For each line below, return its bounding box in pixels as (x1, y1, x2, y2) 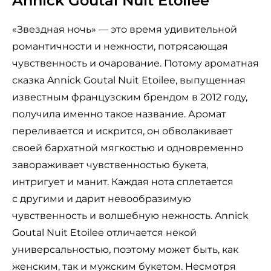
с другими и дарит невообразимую (12, 193, 191, 205)
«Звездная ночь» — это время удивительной (12, 24, 237, 36)
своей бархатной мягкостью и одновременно (12, 142, 243, 154)
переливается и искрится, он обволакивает (12, 125, 233, 137)
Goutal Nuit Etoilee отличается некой (12, 227, 197, 239)
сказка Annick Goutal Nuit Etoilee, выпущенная (12, 74, 246, 87)
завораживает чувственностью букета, (12, 159, 208, 171)
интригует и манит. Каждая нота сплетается (12, 176, 233, 188)
